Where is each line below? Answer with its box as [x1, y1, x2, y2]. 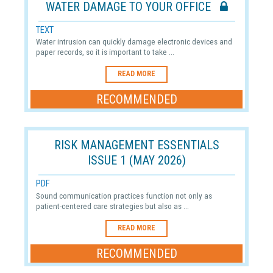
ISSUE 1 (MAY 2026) [87, 153, 186, 168]
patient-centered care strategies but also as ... [35, 201, 189, 211]
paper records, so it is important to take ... [35, 47, 174, 57]
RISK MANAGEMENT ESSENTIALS [54, 138, 219, 153]
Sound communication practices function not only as [35, 191, 212, 201]
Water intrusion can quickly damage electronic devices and [35, 37, 232, 47]
